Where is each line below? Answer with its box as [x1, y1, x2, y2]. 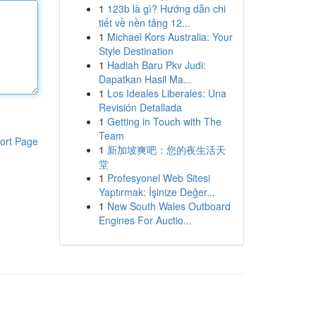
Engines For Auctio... [98, 213, 192, 227]
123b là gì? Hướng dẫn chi [107, 1, 226, 16]
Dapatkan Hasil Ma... [98, 72, 192, 86]
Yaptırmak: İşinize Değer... [98, 185, 215, 199]
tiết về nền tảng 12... [98, 16, 190, 30]
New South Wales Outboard [107, 199, 231, 213]
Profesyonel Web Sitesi [107, 171, 210, 185]
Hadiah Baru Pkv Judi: [107, 58, 206, 72]
